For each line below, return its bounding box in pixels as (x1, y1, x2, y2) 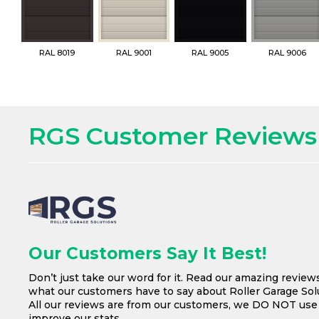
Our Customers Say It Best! (28, 244, 266, 264)
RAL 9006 (268, 48, 306, 58)
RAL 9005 (192, 48, 229, 58)
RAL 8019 (39, 48, 75, 58)
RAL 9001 (115, 48, 152, 58)
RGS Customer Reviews (28, 121, 317, 152)
